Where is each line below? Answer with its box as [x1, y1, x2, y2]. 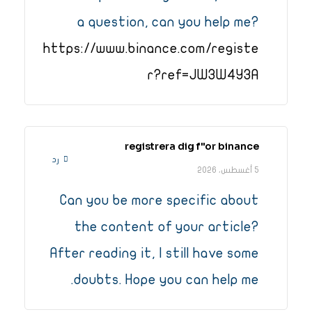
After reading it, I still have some [50, 246, 259, 261]
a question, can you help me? [77, 15, 259, 30]
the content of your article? [75, 219, 259, 235]
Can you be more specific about [60, 193, 259, 208]
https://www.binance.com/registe [43, 41, 259, 56]
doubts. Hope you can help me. [74, 272, 259, 288]
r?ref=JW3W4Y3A [148, 68, 259, 83]
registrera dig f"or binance [125, 140, 259, 153]
